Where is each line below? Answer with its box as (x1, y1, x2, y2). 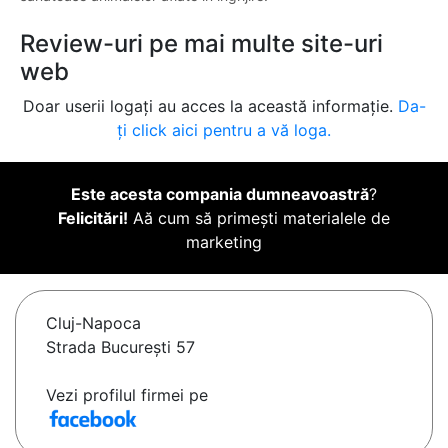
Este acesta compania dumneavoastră (71, 184, 369, 205)
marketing (186, 232, 262, 253)
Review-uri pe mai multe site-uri (20, 29, 383, 59)
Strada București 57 (46, 337, 195, 358)
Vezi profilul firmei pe (46, 385, 208, 406)
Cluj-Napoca (46, 313, 141, 334)
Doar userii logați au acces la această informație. (22, 96, 398, 117)
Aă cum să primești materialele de (128, 208, 390, 229)
